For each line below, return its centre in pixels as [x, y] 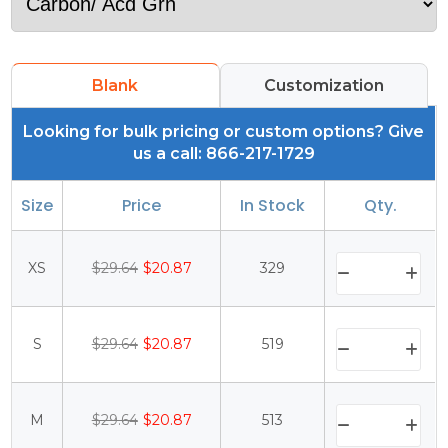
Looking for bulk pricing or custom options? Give [224, 132]
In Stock [273, 206]
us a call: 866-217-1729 [223, 154]
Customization [324, 86]
